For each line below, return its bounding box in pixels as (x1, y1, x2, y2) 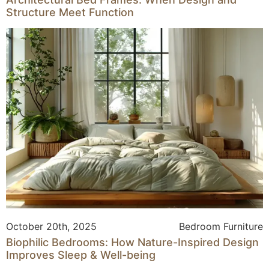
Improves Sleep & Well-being (6, 248, 156, 261)
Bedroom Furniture (179, 220, 263, 232)
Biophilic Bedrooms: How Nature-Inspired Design (6, 235, 259, 249)
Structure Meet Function (6, 5, 134, 19)
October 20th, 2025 (6, 220, 97, 232)
